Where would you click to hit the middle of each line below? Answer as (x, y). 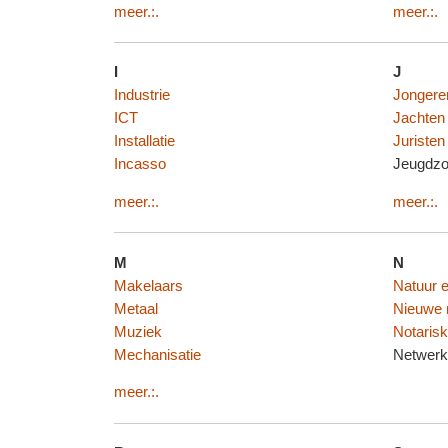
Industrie (141, 95)
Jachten (418, 118)
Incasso (139, 164)
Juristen (418, 141)
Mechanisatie (157, 354)
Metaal (135, 308)
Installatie (144, 141)
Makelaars (148, 285)
